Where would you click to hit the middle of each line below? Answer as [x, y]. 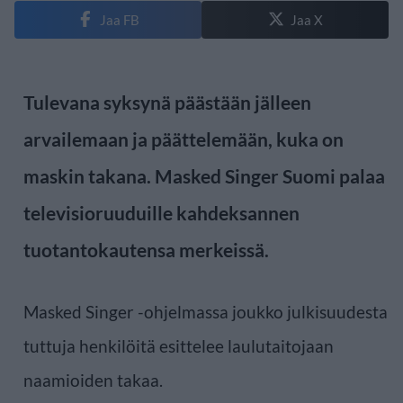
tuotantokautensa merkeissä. [146, 249]
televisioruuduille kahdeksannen [161, 212]
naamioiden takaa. [93, 380]
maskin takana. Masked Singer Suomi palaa [204, 175]
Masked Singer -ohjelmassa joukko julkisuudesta [206, 311]
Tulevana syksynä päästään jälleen [167, 102]
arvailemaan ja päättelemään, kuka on [184, 139]
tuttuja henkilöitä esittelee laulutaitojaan [179, 345]
